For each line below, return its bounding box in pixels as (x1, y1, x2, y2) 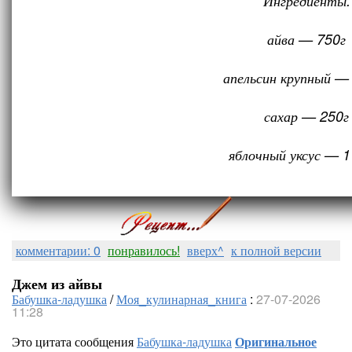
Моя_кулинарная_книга (116, 290, 247, 308)
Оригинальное (235, 332, 317, 350)
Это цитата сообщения (12, 332, 137, 350)
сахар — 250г (264, 106, 349, 126)
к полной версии (231, 241, 321, 259)
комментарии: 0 (16, 241, 101, 259)
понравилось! (108, 241, 180, 259)
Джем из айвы (12, 273, 102, 294)
